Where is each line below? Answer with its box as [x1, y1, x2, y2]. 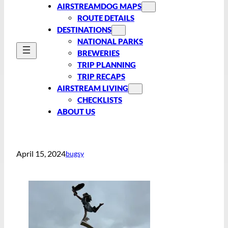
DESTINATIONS [57, 24, 111, 34]
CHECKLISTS [77, 95, 122, 104]
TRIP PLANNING [77, 60, 136, 69]
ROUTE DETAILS [77, 13, 134, 22]
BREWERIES [77, 48, 120, 58]
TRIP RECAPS [77, 71, 125, 81]
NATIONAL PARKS [77, 36, 143, 46]
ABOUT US [57, 106, 95, 116]
